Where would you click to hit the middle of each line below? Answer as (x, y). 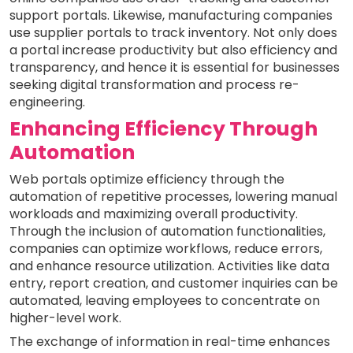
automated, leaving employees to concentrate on (165, 300)
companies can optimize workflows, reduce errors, (166, 248)
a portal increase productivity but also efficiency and (173, 50)
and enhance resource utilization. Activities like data (169, 266)
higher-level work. (67, 318)
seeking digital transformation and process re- (154, 84)
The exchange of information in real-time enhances (170, 341)
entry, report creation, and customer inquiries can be (174, 283)
